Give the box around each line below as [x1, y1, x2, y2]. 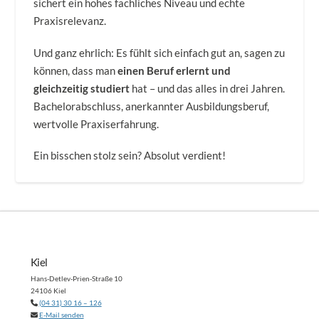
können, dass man [33, 63, 118, 77]
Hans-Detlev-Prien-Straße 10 [30, 274, 122, 283]
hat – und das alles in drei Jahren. [130, 81, 286, 95]
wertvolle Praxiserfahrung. [33, 117, 159, 130]
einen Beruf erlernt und [117, 63, 231, 77]
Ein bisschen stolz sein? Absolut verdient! [33, 149, 226, 162]
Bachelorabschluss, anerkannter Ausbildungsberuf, [33, 99, 270, 113]
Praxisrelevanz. [33, 14, 107, 28]
